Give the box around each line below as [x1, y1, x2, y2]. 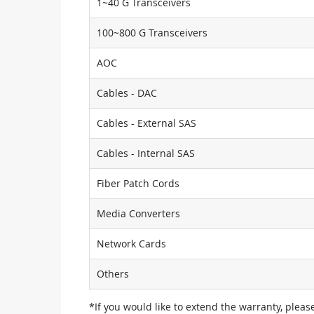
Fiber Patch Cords [97, 177, 179, 190]
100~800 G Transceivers [97, 26, 207, 39]
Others [97, 267, 129, 280]
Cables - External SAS [97, 116, 196, 130]
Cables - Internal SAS [97, 146, 195, 160]
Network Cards [97, 237, 166, 250]
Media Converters [97, 207, 180, 220]
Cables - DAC [97, 86, 157, 100]
